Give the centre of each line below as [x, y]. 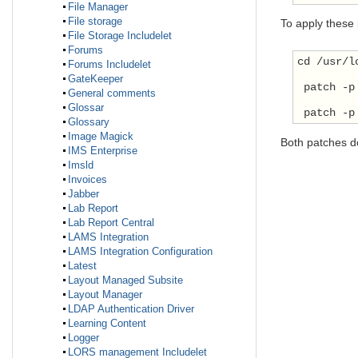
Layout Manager [105, 295]
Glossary [89, 122]
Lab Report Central [111, 223]
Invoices [88, 180]
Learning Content [107, 324]
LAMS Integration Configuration [140, 252]
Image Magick [101, 137]
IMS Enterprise [103, 151]
